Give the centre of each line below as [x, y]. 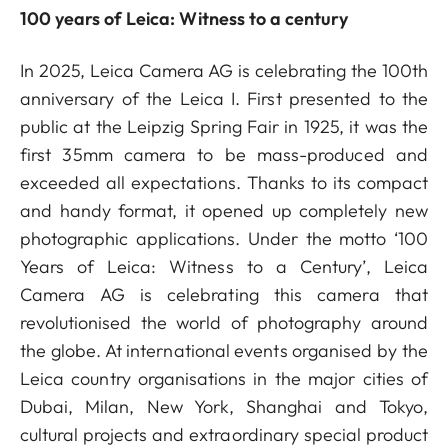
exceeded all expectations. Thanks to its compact [224, 182]
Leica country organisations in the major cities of [224, 378]
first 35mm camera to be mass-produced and [224, 154]
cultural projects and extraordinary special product [224, 434]
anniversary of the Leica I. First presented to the [224, 98]
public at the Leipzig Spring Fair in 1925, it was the [224, 126]
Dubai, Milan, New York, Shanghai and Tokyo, [224, 406]
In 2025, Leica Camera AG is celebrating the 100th [224, 70]
